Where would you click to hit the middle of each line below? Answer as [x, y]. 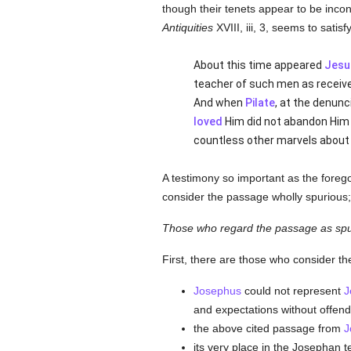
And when [219, 103]
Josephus [217, 291]
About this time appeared [259, 65]
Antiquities [187, 27]
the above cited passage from [268, 328]
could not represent [292, 291]
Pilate [260, 103]
